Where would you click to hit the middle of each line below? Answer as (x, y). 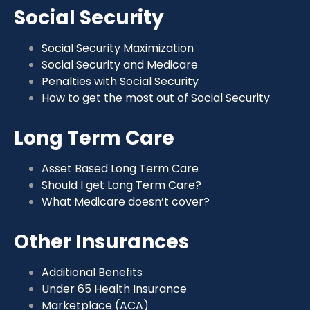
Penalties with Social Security (120, 81)
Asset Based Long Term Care (120, 168)
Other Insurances (101, 241)
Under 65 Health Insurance (114, 289)
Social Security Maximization (118, 48)
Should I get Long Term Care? (121, 185)
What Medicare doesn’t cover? (126, 201)
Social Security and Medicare (120, 64)
